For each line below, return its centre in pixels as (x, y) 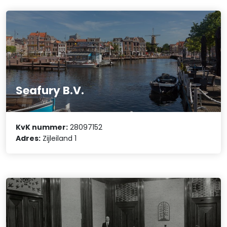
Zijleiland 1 (59, 138)
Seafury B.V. (50, 91)
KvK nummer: (42, 127)
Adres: (28, 138)
